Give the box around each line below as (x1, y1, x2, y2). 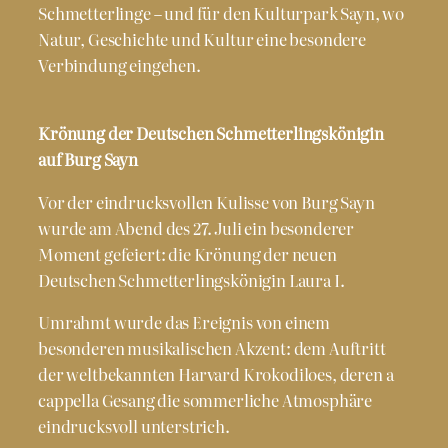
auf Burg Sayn (38, 147, 138, 172)
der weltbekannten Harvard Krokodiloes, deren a (38, 361, 394, 386)
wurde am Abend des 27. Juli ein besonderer (38, 215, 355, 240)
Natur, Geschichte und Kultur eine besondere (38, 26, 366, 51)
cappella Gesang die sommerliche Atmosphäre (38, 387, 373, 412)
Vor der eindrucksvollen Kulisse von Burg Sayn (38, 189, 375, 214)
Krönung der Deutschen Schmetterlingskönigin (38, 121, 384, 146)
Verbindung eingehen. (38, 52, 201, 77)
